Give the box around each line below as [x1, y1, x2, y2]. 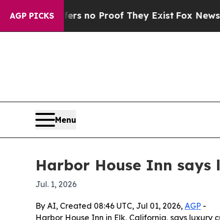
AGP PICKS [10, 11, 54, 21]
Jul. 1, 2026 [35, 179, 77, 190]
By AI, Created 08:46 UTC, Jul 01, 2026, [35, 201, 185, 211]
